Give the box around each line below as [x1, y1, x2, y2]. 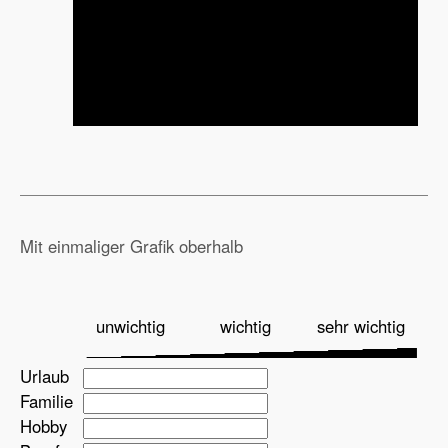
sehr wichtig [316, 314, 405, 339]
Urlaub [20, 364, 69, 389]
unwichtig [96, 314, 165, 339]
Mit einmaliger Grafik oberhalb [20, 234, 243, 259]
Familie [20, 389, 73, 414]
